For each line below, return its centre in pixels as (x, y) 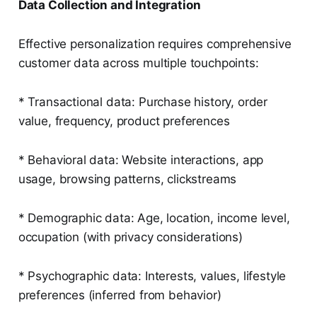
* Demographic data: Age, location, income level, (154, 218)
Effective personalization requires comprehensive (155, 44)
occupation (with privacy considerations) (130, 237)
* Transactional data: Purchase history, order (143, 102)
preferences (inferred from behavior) (120, 295)
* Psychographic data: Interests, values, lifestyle (152, 276)
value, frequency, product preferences (124, 121)
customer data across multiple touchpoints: (138, 63)
